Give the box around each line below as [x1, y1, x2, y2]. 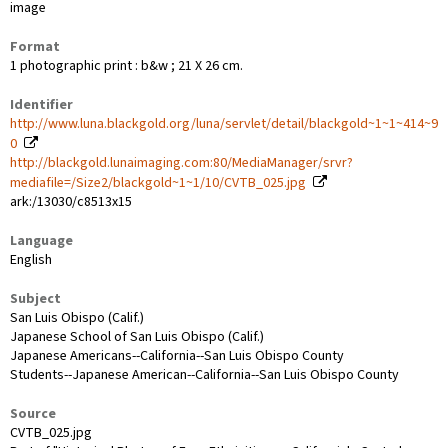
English [10, 249, 52, 270]
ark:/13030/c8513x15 [10, 191, 132, 212]
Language [10, 230, 73, 251]
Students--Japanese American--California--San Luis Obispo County [10, 364, 399, 385]
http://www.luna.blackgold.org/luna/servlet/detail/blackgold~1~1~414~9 [10, 113, 438, 134]
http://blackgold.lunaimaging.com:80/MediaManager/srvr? [10, 152, 353, 173]
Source [10, 403, 56, 424]
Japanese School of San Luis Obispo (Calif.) [10, 326, 264, 347]
